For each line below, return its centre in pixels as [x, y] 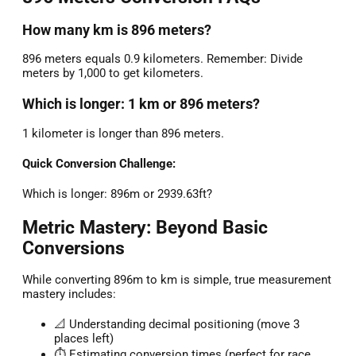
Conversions [74, 248]
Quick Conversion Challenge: [99, 163]
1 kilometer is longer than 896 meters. [123, 133]
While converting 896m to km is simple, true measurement [177, 280]
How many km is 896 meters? [117, 30]
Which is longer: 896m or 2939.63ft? [117, 193]
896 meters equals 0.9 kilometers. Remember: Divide [163, 59]
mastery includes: [69, 294]
